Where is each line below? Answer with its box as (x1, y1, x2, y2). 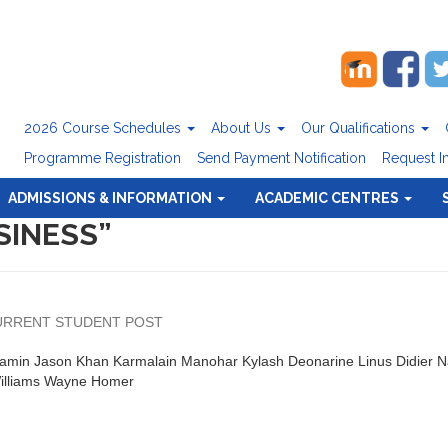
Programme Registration (24, 150, 182, 166)
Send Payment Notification (197, 150, 367, 166)
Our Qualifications (301, 120, 420, 136)
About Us (211, 120, 276, 136)
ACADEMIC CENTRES (255, 190, 403, 206)
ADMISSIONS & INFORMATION (8, 190, 216, 206)
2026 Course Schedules (24, 120, 186, 136)
